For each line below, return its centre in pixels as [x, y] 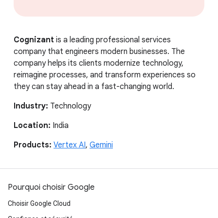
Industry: [31, 106]
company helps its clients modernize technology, [99, 63]
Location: [33, 125]
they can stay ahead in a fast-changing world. [94, 86]
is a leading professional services [112, 40]
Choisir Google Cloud [39, 203]
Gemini [101, 145]
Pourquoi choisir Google [51, 187]
